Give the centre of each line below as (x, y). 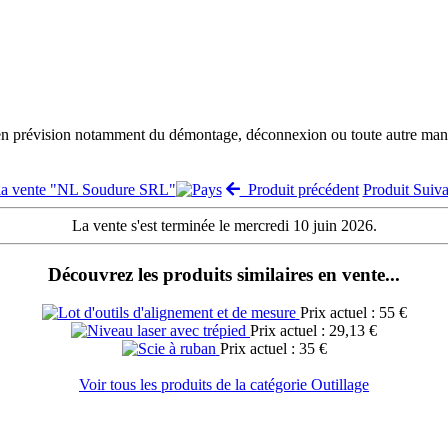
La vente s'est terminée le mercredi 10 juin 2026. (224, 225)
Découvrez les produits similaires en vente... (224, 274)
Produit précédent (299, 189)
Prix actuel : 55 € (353, 313)
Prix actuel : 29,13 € (313, 331)
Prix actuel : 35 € (273, 349)
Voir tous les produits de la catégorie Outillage (224, 385)
